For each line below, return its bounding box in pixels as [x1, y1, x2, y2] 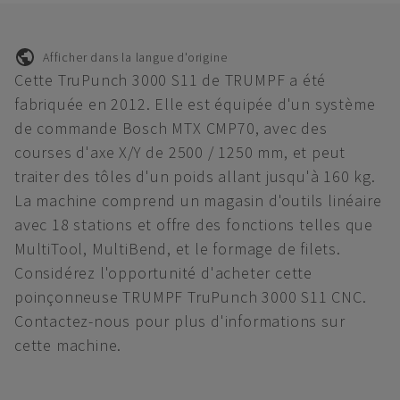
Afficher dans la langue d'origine [43, 48, 228, 65]
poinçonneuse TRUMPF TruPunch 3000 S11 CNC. [14, 287, 367, 307]
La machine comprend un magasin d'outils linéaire [14, 190, 382, 211]
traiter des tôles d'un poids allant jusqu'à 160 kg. [14, 166, 376, 187]
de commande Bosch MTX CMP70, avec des [14, 118, 328, 138]
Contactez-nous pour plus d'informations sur [14, 311, 346, 331]
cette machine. [14, 335, 122, 355]
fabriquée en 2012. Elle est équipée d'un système [14, 94, 376, 114]
